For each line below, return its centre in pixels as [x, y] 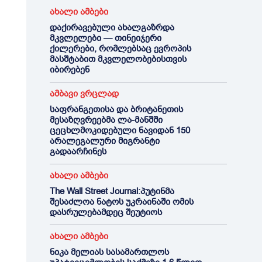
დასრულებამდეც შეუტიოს [106, 212]
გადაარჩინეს [78, 151]
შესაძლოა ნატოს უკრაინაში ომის [121, 202]
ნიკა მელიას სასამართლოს [109, 252]
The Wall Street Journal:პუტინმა [112, 191]
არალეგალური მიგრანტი [104, 141]
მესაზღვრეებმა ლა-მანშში [106, 120]
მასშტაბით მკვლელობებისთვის [118, 59]
